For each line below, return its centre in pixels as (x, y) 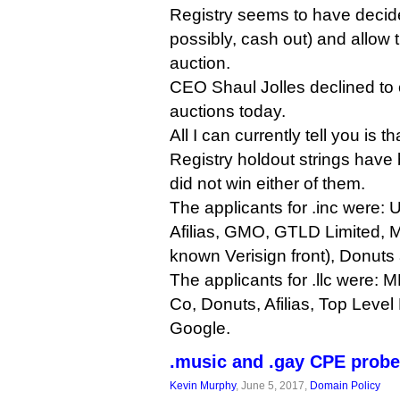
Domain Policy (345, 385)
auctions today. (228, 111)
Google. (200, 328)
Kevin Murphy (203, 385)
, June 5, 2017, (273, 385)
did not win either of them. (267, 183)
